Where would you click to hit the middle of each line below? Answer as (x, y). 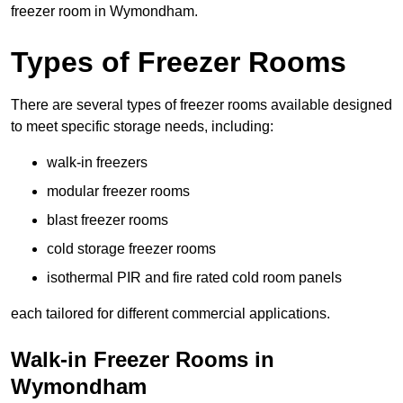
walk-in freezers (97, 163)
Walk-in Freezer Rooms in (143, 360)
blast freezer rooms (107, 220)
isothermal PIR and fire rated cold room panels (194, 278)
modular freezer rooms (118, 192)
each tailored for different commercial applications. (170, 314)
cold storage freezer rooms (131, 249)
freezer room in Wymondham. (104, 12)
